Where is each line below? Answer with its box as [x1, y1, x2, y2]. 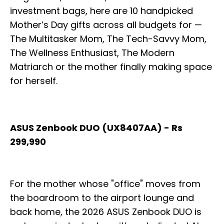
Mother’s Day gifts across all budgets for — [10, 18, 202, 31]
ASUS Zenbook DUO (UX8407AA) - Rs [10, 121, 182, 134]
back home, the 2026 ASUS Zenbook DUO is [10, 205, 201, 218]
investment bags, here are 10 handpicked [10, 4, 193, 17]
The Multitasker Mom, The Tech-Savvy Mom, [10, 32, 206, 45]
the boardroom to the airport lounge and [10, 191, 194, 204]
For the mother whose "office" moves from [10, 177, 200, 190]
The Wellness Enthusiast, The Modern [10, 46, 174, 59]
